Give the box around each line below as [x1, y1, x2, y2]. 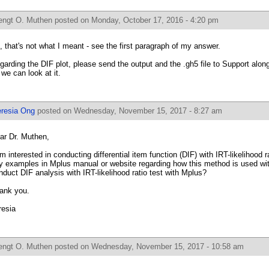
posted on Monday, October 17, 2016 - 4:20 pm [52, 16, 219, 25]
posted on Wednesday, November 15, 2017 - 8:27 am [35, 106, 222, 115]
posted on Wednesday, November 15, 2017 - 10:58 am [52, 242, 244, 251]
